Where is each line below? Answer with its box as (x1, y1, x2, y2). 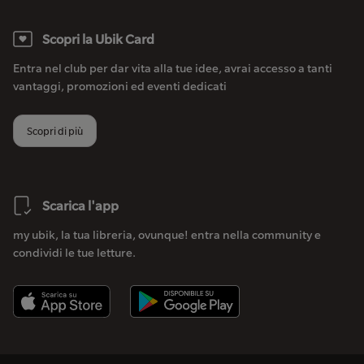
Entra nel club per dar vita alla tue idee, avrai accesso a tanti (13, 60, 332, 76)
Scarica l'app (42, 197, 119, 214)
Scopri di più (27, 123, 83, 137)
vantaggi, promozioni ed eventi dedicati (13, 78, 227, 93)
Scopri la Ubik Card (42, 30, 154, 47)
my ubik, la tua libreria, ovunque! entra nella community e (13, 227, 321, 242)
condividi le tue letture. (13, 245, 136, 260)
